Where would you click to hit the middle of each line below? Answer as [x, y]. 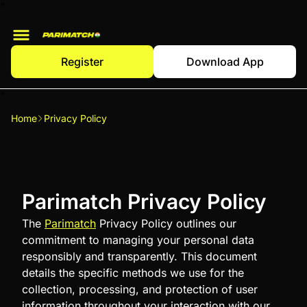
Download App [225, 62]
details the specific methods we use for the [133, 273]
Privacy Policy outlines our [166, 224]
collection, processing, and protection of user [140, 290]
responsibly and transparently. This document [139, 257]
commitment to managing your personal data [138, 240]
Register [82, 62]
